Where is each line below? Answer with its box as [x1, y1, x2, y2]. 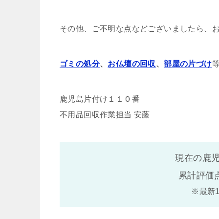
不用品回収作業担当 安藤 [60, 110, 150, 119]
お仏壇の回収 [108, 59, 156, 68]
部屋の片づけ [164, 59, 212, 68]
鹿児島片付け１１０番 [60, 94, 140, 103]
